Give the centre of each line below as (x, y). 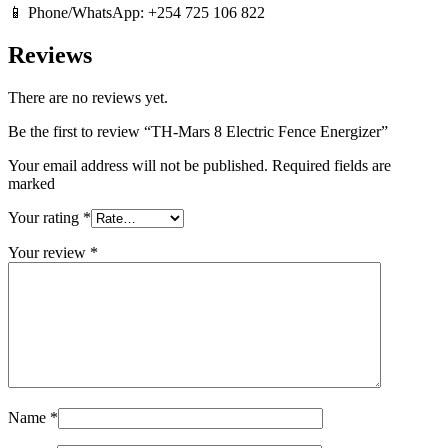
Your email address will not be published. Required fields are (199, 166)
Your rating (45, 218)
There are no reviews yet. (88, 98)
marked (31, 184)
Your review (49, 253)
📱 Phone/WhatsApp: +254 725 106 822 (136, 13)
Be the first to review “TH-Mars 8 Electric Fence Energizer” (198, 132)
